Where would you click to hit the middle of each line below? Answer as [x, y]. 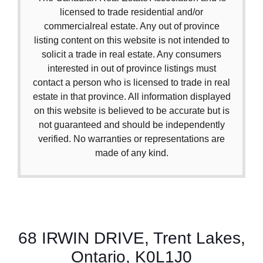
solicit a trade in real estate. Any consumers [131, 54]
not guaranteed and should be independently [131, 124]
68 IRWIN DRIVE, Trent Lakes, [131, 238]
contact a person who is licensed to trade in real [131, 82]
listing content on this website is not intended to [131, 40]
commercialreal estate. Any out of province [131, 26]
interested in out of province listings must [131, 68]
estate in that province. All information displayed [131, 96]
